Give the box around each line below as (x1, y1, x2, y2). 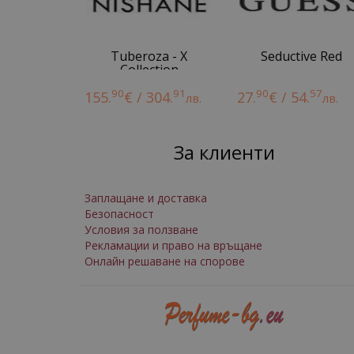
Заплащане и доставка (85, 190, 207, 205)
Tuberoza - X (111, 47, 188, 65)
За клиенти (174, 139, 275, 165)
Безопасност (85, 206, 154, 221)
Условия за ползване (85, 222, 198, 237)
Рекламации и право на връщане (85, 238, 262, 253)
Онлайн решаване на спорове (85, 254, 245, 269)
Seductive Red (261, 47, 343, 65)
